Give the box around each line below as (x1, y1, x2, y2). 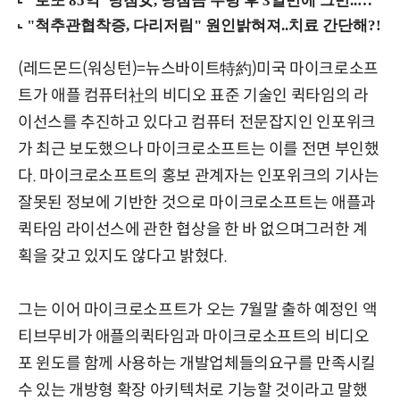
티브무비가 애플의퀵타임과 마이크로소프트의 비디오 (18, 327, 370, 347)
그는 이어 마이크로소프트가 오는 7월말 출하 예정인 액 (18, 300, 378, 321)
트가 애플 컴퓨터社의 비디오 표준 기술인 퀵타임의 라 (18, 86, 369, 106)
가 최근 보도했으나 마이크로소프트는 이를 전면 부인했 (18, 139, 379, 160)
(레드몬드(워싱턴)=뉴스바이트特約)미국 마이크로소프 (18, 59, 379, 79)
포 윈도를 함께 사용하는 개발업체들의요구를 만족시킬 (18, 354, 376, 374)
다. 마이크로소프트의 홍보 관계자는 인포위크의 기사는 (18, 166, 379, 187)
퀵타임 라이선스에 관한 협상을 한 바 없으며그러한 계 (18, 220, 368, 240)
